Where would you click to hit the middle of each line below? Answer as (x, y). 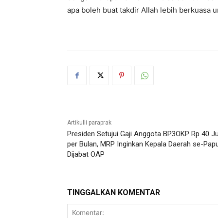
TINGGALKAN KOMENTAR (114, 193)
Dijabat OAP (86, 154)
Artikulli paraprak (89, 123)
